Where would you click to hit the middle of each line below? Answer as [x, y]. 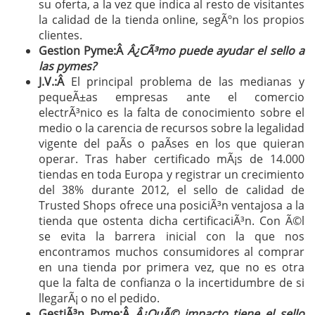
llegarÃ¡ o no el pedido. [99, 298]
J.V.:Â [55, 82]
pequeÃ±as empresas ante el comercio [172, 97]
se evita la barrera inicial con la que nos [172, 236]
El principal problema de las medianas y [188, 82]
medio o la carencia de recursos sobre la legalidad [172, 128]
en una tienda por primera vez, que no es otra [172, 267]
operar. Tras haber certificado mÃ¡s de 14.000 [172, 159]
